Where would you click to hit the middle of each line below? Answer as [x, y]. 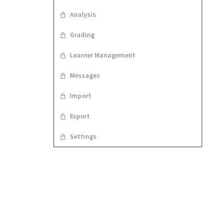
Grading [82, 35]
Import [81, 96]
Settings [83, 137]
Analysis [83, 15]
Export [80, 116]
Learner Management [103, 55]
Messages [85, 76]
